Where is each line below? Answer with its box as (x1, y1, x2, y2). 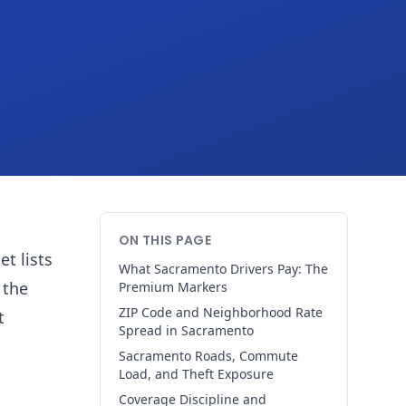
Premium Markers (119, 278, 227, 295)
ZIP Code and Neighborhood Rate (119, 304, 323, 321)
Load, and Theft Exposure (119, 365, 274, 382)
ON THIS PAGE (119, 231, 212, 249)
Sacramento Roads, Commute (119, 347, 298, 364)
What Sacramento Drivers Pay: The (119, 260, 328, 277)
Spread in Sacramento (119, 322, 254, 339)
